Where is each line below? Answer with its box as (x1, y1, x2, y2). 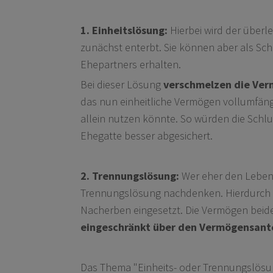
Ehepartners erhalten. (80, 57, 181, 71)
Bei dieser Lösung (80, 77, 163, 91)
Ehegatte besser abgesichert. (80, 128, 213, 143)
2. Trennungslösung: (80, 168, 179, 183)
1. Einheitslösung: (80, 23, 170, 37)
